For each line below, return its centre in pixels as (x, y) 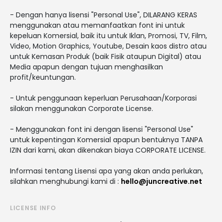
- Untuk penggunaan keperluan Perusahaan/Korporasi (103, 98)
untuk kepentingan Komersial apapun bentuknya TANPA (106, 139)
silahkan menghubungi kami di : (65, 181)
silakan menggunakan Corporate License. (82, 108)
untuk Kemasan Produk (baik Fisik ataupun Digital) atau (106, 56)
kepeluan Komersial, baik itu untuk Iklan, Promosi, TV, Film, (109, 35)
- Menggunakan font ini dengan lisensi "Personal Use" (102, 129)
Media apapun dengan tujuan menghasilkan (86, 67)
